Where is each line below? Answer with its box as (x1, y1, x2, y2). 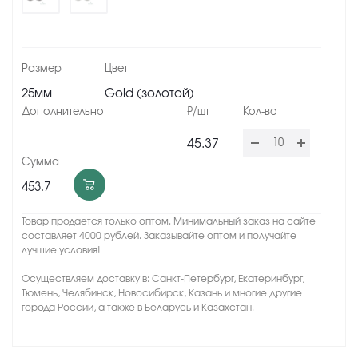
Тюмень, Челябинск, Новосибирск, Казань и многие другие (22, 288, 302, 298)
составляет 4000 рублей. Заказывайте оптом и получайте (22, 231, 296, 241)
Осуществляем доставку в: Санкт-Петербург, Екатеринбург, (22, 274, 304, 284)
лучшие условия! (22, 245, 101, 255)
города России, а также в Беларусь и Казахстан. (22, 303, 254, 312)
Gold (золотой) (105, 88, 194, 100)
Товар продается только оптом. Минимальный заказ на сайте (22, 217, 316, 226)
